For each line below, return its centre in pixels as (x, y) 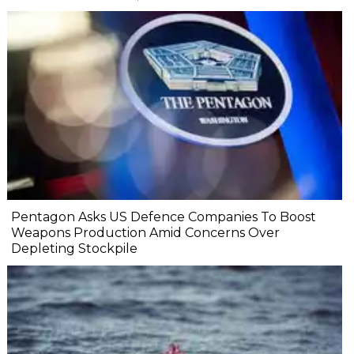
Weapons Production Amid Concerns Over (145, 233)
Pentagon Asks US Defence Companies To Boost (164, 217)
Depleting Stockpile (74, 249)
